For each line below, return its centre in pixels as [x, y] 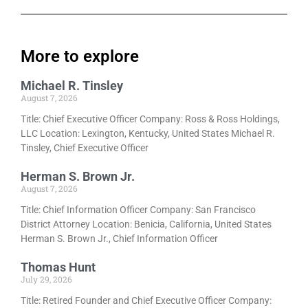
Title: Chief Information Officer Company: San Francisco [138, 210]
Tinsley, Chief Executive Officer [85, 148]
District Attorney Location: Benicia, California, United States [146, 224]
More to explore [80, 57]
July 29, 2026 [46, 279]
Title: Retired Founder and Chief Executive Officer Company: [146, 301]
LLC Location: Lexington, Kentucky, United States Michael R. [148, 134]
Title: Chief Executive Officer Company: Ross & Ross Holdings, [150, 119]
